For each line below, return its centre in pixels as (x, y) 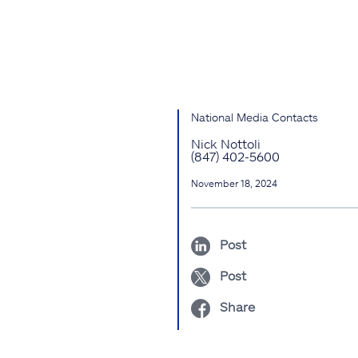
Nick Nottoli (226, 144)
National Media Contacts (255, 117)
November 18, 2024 (234, 183)
